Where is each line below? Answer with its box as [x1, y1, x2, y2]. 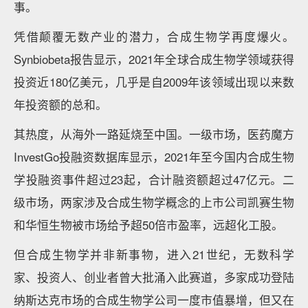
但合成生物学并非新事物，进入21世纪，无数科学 [14, 246, 294, 263]
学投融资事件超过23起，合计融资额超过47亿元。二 [14, 171, 294, 188]
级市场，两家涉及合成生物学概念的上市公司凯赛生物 [14, 194, 294, 210]
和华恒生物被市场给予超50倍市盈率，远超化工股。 [14, 217, 283, 233]
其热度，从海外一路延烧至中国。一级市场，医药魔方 [14, 126, 294, 142]
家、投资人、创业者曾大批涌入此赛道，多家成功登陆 [14, 269, 294, 285]
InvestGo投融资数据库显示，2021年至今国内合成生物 [14, 148, 294, 165]
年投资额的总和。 [14, 96, 107, 113]
